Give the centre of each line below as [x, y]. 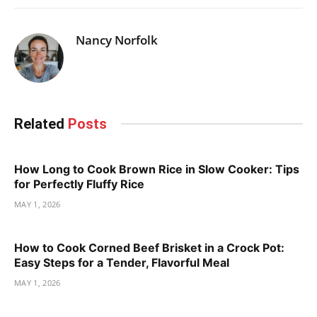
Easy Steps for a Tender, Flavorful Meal [122, 262]
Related [41, 123]
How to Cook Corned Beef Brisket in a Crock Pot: [149, 247]
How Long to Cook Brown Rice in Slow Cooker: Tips [157, 169]
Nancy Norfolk [117, 40]
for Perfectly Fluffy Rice [79, 184]
